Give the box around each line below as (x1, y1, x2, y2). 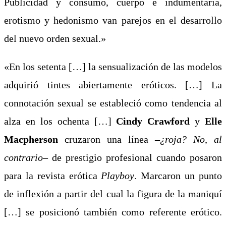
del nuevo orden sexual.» (4, 32, 106, 44)
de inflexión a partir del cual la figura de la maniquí (4, 188, 222, 199)
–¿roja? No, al (155, 133, 222, 145)
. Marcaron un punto (134, 169, 222, 181)
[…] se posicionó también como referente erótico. (4, 206, 222, 217)
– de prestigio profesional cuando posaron (43, 151, 222, 163)
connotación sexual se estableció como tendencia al (4, 97, 222, 108)
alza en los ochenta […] (4, 115, 117, 127)
